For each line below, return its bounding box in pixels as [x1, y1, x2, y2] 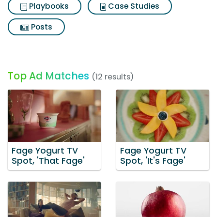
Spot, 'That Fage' [12, 155, 85, 167]
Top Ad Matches [8, 69, 89, 83]
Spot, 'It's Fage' [120, 155, 186, 167]
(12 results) [92, 71, 134, 82]
